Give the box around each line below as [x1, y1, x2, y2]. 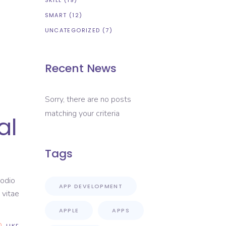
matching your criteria [44, 108, 120, 119]
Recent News [44, 61, 117, 76]
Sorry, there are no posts [44, 94, 131, 105]
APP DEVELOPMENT [59, 182, 123, 190]
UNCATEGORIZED [44, 26, 100, 34]
